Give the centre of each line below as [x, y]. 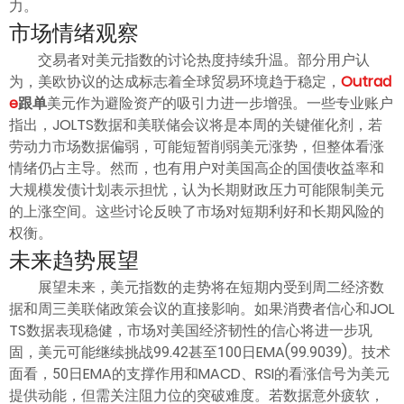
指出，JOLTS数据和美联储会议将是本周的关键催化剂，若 [196, 124]
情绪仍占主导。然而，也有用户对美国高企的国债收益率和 [197, 168]
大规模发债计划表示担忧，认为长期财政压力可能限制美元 [197, 189]
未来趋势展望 [74, 260]
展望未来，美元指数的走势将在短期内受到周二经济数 [211, 287]
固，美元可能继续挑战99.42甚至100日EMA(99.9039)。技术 [200, 352]
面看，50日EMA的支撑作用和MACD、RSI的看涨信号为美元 [199, 373]
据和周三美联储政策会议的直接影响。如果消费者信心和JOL [202, 308]
